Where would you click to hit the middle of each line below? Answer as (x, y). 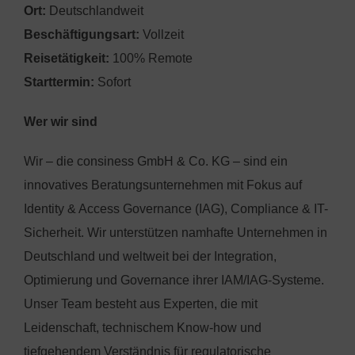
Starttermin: (59, 82)
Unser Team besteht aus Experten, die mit (141, 303)
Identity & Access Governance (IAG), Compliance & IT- (176, 208)
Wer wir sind (61, 121)
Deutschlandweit (95, 10)
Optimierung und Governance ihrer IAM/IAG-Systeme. (174, 280)
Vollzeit (162, 34)
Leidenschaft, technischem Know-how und (143, 327)
